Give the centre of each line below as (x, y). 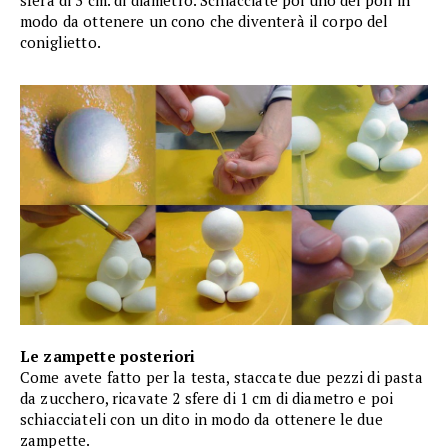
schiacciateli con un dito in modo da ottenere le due (201, 419)
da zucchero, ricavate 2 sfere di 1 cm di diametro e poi (207, 398)
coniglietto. (60, 42)
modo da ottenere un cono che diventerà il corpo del (204, 21)
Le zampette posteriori (108, 356)
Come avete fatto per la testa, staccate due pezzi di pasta (221, 377)
